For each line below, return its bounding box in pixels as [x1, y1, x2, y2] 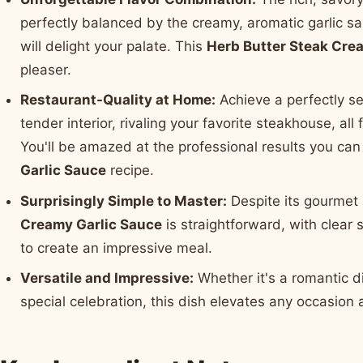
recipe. [106, 162, 155, 179]
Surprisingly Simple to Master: [20, 192, 228, 209]
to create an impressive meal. [20, 239, 213, 256]
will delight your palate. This [20, 37, 207, 54]
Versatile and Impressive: [20, 270, 194, 287]
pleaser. [20, 61, 72, 78]
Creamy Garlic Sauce [20, 216, 163, 233]
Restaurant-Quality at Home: [20, 92, 216, 109]
